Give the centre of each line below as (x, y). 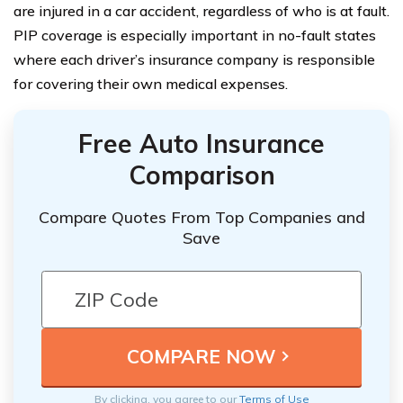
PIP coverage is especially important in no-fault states (195, 35)
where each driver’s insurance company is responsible (194, 59)
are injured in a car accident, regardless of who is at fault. (201, 11)
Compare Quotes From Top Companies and (201, 217)
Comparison (201, 175)
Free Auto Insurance (201, 143)
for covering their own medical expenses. (151, 84)
